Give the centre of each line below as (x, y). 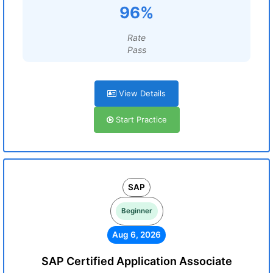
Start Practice (140, 119)
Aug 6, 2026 (136, 235)
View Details (141, 93)
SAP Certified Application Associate (136, 261)
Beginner (136, 211)
